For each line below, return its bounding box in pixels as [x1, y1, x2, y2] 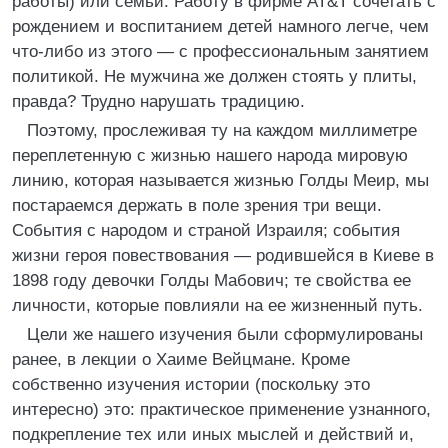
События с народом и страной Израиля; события [12, 221, 400, 240]
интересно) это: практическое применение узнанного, [12, 400, 431, 419]
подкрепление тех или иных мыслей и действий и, [12, 425, 414, 444]
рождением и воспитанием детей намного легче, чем [12, 17, 429, 36]
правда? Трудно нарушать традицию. [12, 92, 305, 111]
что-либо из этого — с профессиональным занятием [12, 42, 429, 61]
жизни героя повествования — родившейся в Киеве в [12, 246, 434, 265]
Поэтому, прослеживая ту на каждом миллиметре [27, 121, 417, 140]
